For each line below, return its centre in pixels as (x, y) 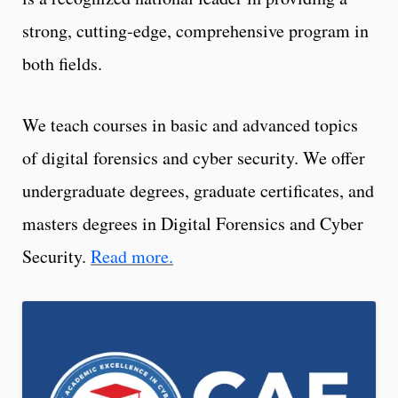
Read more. (132, 256)
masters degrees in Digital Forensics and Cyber (193, 223)
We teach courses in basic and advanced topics (190, 124)
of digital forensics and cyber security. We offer (194, 157)
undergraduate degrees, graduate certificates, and (198, 190)
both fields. (62, 63)
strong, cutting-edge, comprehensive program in (195, 30)
